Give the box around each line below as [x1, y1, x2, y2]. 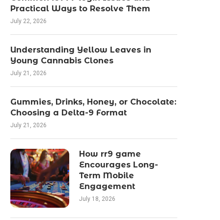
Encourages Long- [79, 160, 158, 169]
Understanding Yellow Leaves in [10, 45, 151, 55]
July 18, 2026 [79, 195, 115, 202]
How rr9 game [79, 149, 141, 159]
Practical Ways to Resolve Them [10, 4, 150, 13]
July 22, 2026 [10, 18, 47, 25]
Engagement [79, 182, 135, 191]
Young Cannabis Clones [10, 56, 113, 65]
